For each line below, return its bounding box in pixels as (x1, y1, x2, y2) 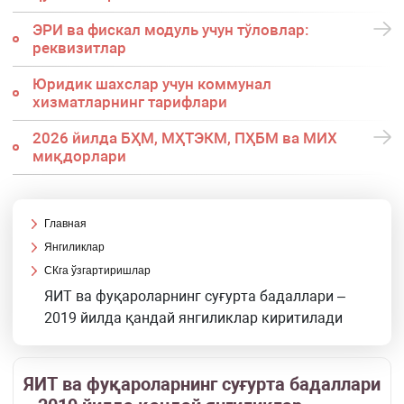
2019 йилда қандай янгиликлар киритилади (44, 309, 344, 327)
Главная (44, 217, 87, 231)
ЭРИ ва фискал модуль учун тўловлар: (32, 21, 309, 40)
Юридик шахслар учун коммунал (32, 75, 271, 94)
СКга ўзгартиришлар (44, 264, 151, 278)
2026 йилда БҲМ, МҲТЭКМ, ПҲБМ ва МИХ (32, 129, 337, 148)
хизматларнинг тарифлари (32, 93, 227, 112)
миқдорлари (32, 147, 126, 166)
